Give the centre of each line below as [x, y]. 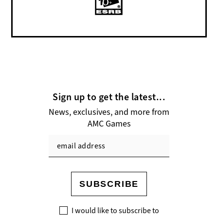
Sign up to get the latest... [109, 97]
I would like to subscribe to [115, 210]
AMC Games [109, 124]
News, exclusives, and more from [109, 112]
